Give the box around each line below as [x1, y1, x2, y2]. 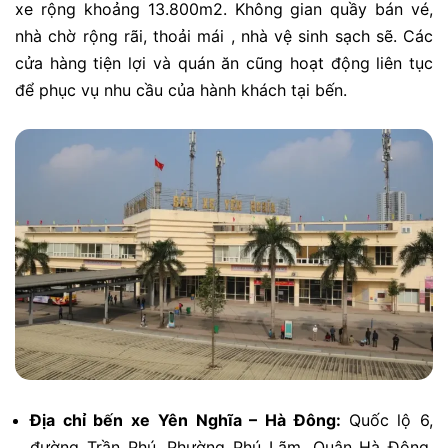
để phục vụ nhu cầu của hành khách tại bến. [15, 79, 347, 100]
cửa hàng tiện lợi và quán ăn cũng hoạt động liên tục [15, 52, 433, 73]
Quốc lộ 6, [348, 410, 434, 431]
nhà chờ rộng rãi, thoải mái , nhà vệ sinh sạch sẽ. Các [15, 25, 433, 46]
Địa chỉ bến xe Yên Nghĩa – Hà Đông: [30, 410, 349, 431]
